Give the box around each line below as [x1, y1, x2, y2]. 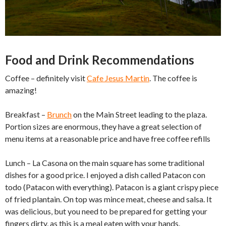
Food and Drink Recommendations [5, 52, 194, 67]
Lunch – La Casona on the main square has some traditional [5, 157, 204, 167]
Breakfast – [5, 109, 47, 119]
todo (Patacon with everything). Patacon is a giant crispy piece [5, 182, 218, 192]
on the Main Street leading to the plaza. [72, 109, 207, 119]
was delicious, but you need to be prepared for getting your [5, 206, 207, 216]
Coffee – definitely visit [5, 73, 87, 83]
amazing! [5, 85, 37, 95]
